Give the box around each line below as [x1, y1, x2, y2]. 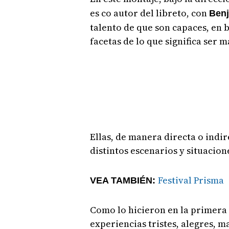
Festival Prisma [157, 174, 224, 187]
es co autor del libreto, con [89, 7, 209, 20]
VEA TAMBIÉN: [89, 175, 158, 186]
